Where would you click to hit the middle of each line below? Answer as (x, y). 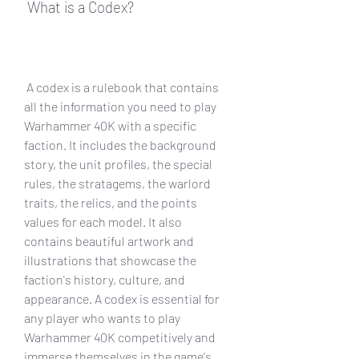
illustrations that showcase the (110, 260)
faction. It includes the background (120, 144)
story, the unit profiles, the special (118, 163)
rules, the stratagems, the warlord (117, 183)
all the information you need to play (120, 106)
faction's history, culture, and (105, 279)
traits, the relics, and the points (111, 202)
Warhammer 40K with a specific (110, 125)
